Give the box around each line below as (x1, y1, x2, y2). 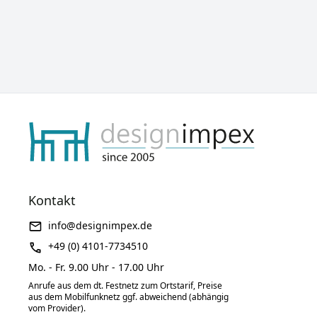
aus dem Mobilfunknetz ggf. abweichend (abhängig (28, 290, 229, 303)
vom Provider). (28, 301, 86, 314)
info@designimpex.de (48, 219, 153, 233)
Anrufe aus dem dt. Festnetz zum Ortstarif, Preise (28, 279, 223, 292)
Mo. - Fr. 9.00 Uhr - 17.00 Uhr (28, 260, 165, 274)
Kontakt (28, 192, 76, 209)
